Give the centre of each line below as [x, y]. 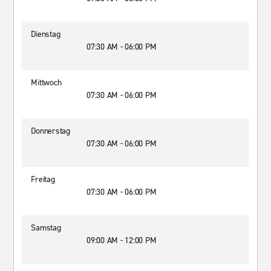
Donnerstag [51, 131]
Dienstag [46, 34]
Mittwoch [46, 83]
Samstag [46, 228]
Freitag [43, 179]
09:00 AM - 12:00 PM [122, 240]
